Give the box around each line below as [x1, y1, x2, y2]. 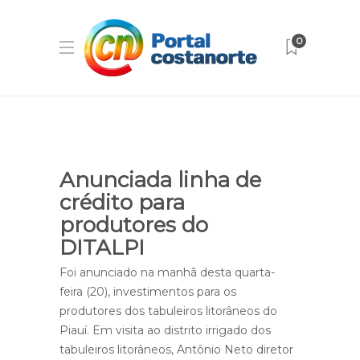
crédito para [59, 190, 185, 215]
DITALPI [59, 235, 150, 260]
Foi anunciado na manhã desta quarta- [59, 265, 275, 280]
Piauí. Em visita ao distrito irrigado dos [59, 323, 271, 337]
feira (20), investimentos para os [59, 284, 236, 299]
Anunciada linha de [59, 167, 261, 193]
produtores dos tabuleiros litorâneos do [59, 304, 277, 318]
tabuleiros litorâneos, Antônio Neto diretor [59, 342, 293, 357]
